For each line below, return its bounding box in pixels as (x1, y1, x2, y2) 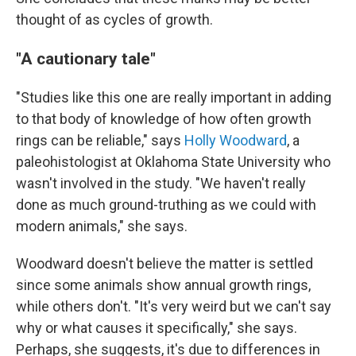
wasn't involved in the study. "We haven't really (16, 175, 306, 192)
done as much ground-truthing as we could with (16, 196, 316, 213)
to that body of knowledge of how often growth (16, 110, 311, 127)
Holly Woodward (184, 132, 287, 149)
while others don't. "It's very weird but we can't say (16, 298, 331, 315)
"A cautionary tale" (16, 48, 156, 68)
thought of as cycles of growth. (16, 11, 213, 28)
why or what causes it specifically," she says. (16, 319, 297, 336)
